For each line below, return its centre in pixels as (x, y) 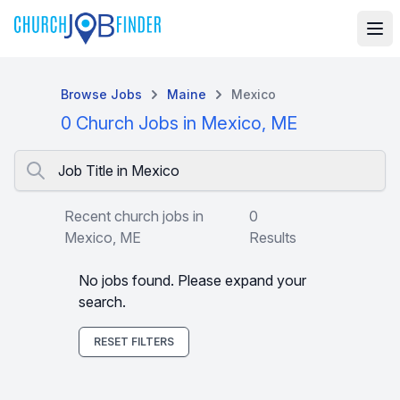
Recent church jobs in (134, 216)
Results (273, 237)
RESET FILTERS (134, 342)
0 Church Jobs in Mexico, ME (179, 123)
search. (102, 302)
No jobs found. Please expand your (192, 280)
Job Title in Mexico (119, 171)
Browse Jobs (101, 94)
